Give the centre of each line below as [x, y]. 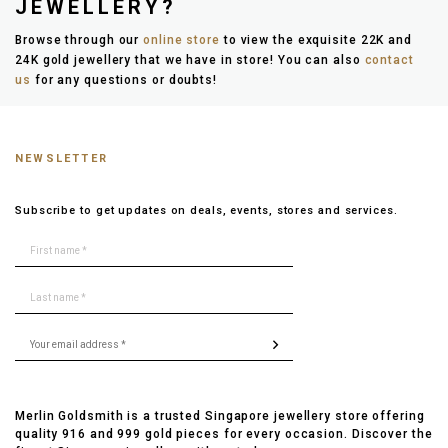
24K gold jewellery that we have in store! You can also [190, 59]
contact [389, 59]
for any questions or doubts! [123, 79]
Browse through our [79, 39]
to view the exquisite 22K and [315, 39]
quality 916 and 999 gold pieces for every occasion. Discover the [224, 433]
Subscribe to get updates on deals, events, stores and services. [206, 210]
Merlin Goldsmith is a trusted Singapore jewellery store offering [220, 415]
